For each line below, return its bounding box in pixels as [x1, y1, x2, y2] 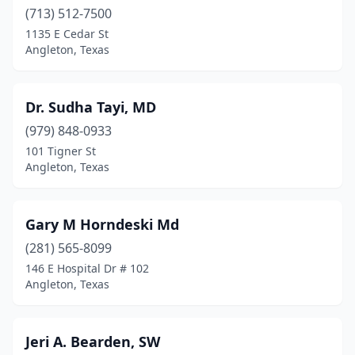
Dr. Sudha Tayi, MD [25, 97, 156, 116]
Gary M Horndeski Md [25, 215, 179, 234]
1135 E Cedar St [25, 26, 109, 41]
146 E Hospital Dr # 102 [25, 261, 149, 276]
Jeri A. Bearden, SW [25, 332, 160, 351]
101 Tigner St [25, 143, 96, 158]
